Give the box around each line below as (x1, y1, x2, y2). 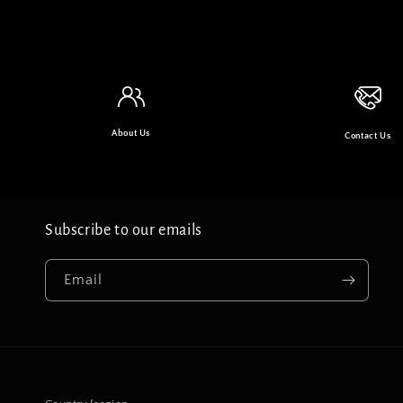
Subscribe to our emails (45, 222, 202, 239)
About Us (112, 128, 150, 139)
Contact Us (345, 131, 391, 142)
